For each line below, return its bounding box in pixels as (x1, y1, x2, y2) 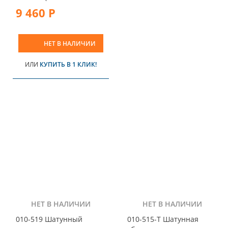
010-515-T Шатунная (127, 214, 198, 224)
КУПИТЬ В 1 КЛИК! (40, 60, 97, 69)
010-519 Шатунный (16, 214, 82, 224)
